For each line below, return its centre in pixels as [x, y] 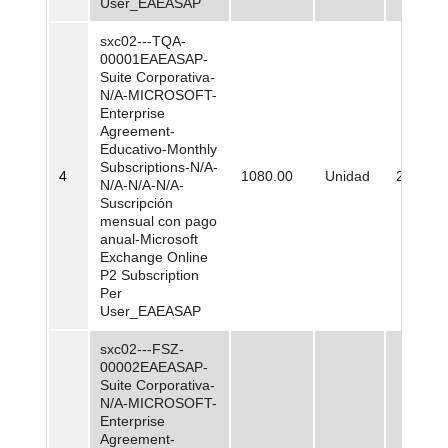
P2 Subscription [149, 275]
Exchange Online [154, 257]
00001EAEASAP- [154, 59]
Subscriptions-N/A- [159, 167]
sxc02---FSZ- [142, 349]
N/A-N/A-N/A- [142, 185]
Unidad [347, 176]
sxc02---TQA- [143, 41]
